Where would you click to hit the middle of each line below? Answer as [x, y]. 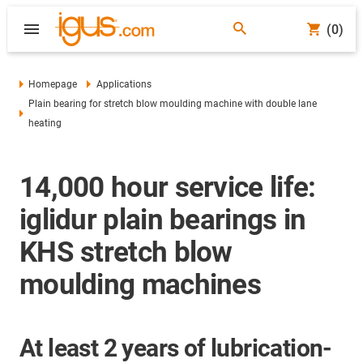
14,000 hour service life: [168, 188]
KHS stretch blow [126, 252]
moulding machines [141, 285]
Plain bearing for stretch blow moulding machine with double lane [173, 104]
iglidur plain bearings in [163, 220]
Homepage [53, 84]
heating [45, 123]
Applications [124, 84]
